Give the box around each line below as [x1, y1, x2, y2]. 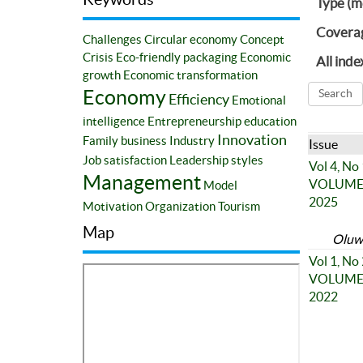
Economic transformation [123, 67, 258, 82]
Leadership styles [169, 152, 263, 167]
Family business [83, 133, 167, 147]
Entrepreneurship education [147, 113, 297, 128]
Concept [240, 32, 284, 46]
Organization [145, 199, 216, 213]
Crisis [83, 49, 113, 64]
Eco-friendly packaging [116, 49, 237, 64]
